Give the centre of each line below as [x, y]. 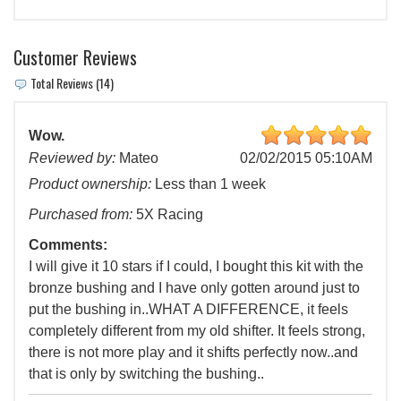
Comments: [68, 245]
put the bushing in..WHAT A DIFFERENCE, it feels [188, 310]
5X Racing [168, 215]
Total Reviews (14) [71, 83]
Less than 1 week [209, 184]
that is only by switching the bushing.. [146, 374]
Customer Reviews [75, 58]
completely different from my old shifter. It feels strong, [197, 331]
